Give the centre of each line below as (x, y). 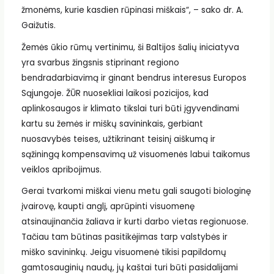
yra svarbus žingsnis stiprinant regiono (100, 62)
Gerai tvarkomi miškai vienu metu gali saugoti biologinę (136, 191)
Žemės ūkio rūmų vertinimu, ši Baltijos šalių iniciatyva (130, 47)
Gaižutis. (38, 26)
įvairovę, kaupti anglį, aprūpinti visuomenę (108, 207)
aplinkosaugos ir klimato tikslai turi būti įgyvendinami (130, 108)
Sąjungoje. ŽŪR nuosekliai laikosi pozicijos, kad (115, 93)
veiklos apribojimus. (61, 169)
